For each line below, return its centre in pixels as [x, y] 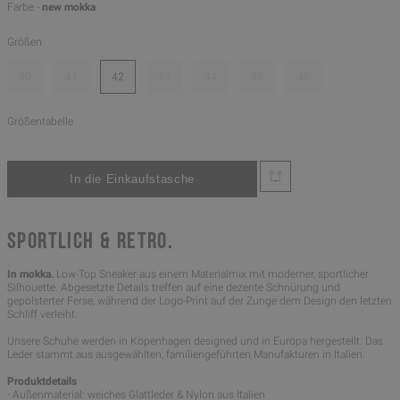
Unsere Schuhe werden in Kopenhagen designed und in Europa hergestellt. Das [195, 342]
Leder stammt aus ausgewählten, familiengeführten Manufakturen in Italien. [186, 355]
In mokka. [30, 275]
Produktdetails [42, 382]
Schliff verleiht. [42, 315]
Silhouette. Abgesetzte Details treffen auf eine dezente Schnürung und [174, 288]
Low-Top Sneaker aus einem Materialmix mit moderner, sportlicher [211, 275]
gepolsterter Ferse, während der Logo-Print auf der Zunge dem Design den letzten [200, 301]
